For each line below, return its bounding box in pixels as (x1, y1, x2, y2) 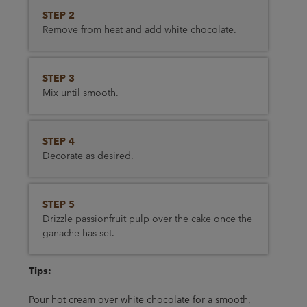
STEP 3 (42, 72, 75, 84)
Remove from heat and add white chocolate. (42, 23, 236, 36)
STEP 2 (42, 9, 75, 21)
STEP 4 (42, 135, 75, 147)
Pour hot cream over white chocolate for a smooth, (28, 293, 251, 306)
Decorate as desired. (42, 149, 134, 162)
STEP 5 (42, 198, 75, 210)
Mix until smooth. (42, 86, 119, 99)
